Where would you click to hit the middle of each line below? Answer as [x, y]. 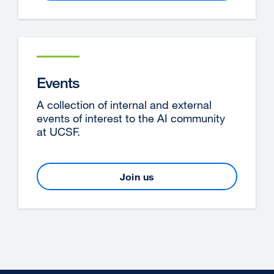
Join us [137, 176]
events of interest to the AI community [131, 118]
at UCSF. [58, 131]
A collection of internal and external [124, 104]
